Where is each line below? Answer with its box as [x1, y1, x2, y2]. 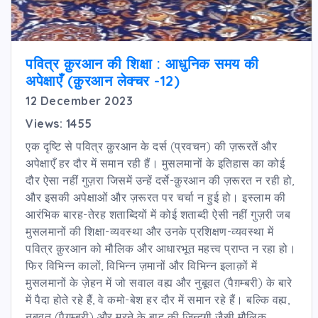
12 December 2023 [26, 93, 133, 108]
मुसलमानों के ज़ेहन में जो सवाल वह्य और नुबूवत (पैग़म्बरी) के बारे [26, 275, 292, 290]
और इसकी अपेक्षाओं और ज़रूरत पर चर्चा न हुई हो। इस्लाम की [26, 190, 285, 204]
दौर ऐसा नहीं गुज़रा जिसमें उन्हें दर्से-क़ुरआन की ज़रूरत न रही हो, [26, 172, 295, 187]
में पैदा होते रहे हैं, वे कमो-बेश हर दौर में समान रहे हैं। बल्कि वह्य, [26, 292, 290, 307]
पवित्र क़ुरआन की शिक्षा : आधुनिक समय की [26, 54, 259, 72]
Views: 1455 [26, 116, 92, 131]
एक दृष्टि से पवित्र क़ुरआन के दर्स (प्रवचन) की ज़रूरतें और [26, 138, 277, 153]
